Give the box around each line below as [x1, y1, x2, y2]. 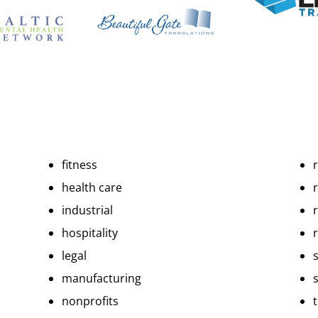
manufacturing [62, 270, 142, 287]
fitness [62, 157, 98, 173]
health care [62, 180, 123, 196]
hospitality [62, 225, 119, 241]
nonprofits [62, 293, 119, 309]
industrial [62, 202, 114, 219]
